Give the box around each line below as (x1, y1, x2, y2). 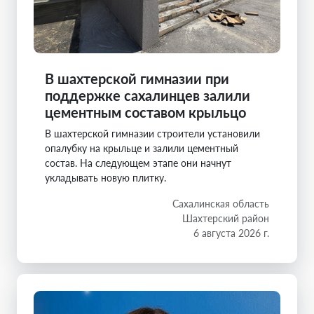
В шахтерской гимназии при (45, 70, 229, 87)
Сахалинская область (172, 198, 269, 210)
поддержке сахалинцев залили (45, 87, 250, 104)
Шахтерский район (182, 212, 269, 224)
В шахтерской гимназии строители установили (45, 128, 260, 139)
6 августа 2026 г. (193, 227, 269, 239)
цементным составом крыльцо (45, 104, 246, 121)
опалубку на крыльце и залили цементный (45, 142, 238, 154)
